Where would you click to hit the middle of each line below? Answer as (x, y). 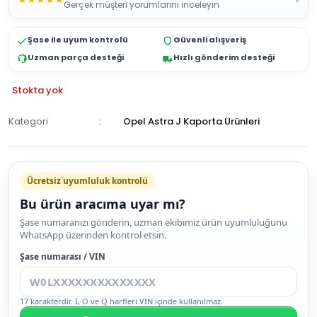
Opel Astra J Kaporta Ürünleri (192, 121)
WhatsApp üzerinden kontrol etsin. (93, 235)
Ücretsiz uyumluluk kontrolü (87, 181)
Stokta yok (38, 90)
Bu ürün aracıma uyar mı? (103, 204)
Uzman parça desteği (76, 57)
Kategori (28, 121)
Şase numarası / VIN (63, 257)
